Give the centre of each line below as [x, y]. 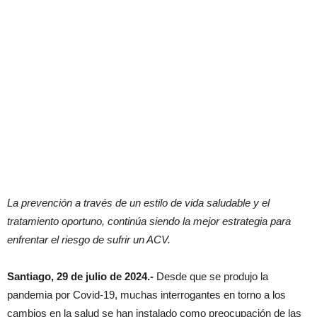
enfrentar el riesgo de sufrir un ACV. [90, 239]
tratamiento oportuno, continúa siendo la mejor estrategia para [149, 221]
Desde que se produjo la [211, 276]
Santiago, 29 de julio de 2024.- [80, 276]
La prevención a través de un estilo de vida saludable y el [138, 202]
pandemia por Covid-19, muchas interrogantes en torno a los [146, 294]
